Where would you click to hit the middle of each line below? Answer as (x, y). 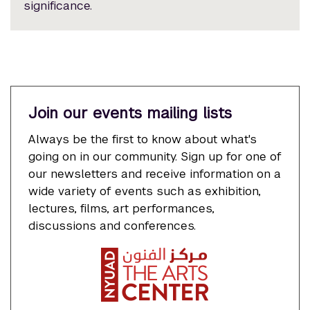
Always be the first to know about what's (142, 139)
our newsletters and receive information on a (154, 173)
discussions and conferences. (112, 225)
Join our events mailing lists (130, 112)
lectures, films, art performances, (121, 208)
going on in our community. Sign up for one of (155, 156)
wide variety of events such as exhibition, (144, 191)
